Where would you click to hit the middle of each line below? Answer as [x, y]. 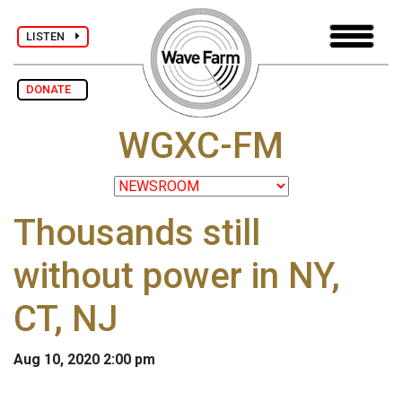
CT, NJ [66, 319]
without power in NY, [177, 276]
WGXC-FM [201, 146]
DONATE [52, 89]
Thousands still [137, 233]
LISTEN [51, 36]
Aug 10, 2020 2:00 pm [84, 360]
